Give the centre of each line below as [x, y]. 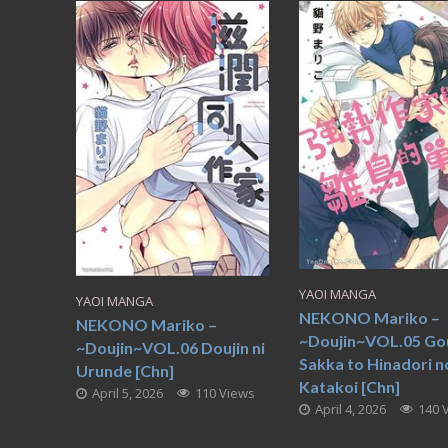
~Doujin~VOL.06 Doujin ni [170, 347]
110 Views [224, 392]
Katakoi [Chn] [349, 387]
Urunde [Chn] [124, 370]
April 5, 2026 [127, 392]
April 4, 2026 [350, 409]
